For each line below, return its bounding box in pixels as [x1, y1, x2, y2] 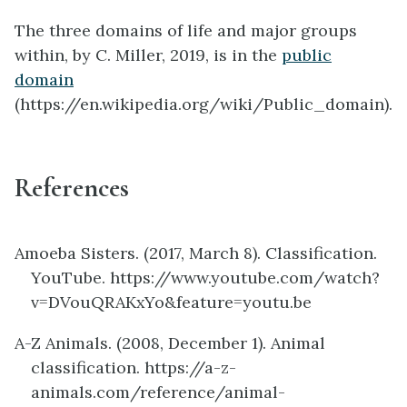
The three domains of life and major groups [15, 20, 357, 42]
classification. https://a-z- [31, 357, 236, 379]
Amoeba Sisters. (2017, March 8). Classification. [15, 243, 377, 264]
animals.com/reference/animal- [31, 382, 285, 403]
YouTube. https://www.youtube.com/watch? [31, 267, 380, 289]
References [15, 172, 129, 204]
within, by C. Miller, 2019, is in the [15, 45, 282, 66]
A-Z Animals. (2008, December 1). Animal [15, 333, 325, 354]
